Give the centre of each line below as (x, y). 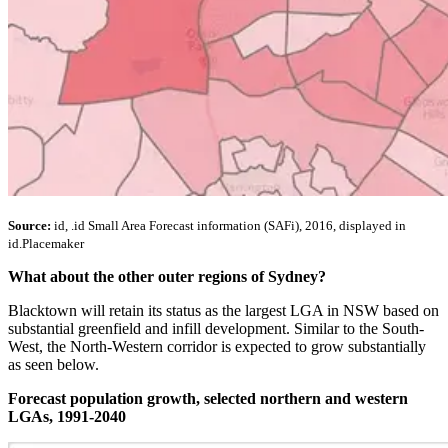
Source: (29, 226)
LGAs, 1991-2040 (67, 417)
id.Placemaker (46, 244)
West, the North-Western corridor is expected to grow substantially (217, 347)
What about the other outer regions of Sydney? (167, 277)
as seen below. (53, 365)
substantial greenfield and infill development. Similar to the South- (216, 329)
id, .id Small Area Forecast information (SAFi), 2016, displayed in (228, 226)
